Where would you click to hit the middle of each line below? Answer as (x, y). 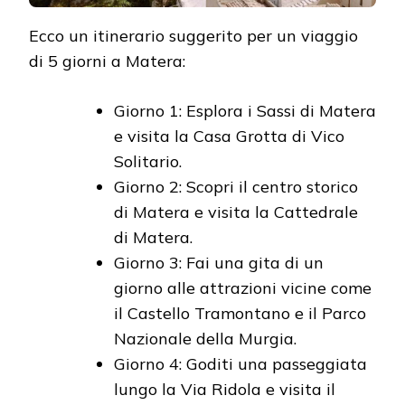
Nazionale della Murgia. (205, 339)
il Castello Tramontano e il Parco (240, 314)
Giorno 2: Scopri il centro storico (236, 187)
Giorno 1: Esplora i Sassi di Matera (245, 111)
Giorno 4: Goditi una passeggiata (240, 364)
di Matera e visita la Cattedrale (236, 212)
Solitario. (148, 162)
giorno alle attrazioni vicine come (243, 288)
